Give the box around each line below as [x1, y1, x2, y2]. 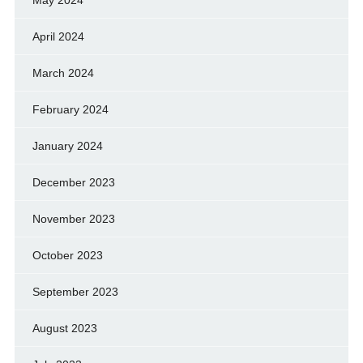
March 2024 [32, 66, 94, 79]
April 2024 [32, 29, 84, 43]
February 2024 [32, 102, 109, 116]
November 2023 [32, 211, 115, 225]
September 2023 [32, 284, 118, 298]
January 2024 [32, 139, 103, 152]
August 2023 [32, 321, 97, 335]
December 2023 [32, 175, 115, 189]
